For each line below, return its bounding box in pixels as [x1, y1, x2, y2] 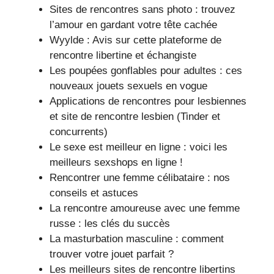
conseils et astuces [50, 187, 138, 199]
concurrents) [50, 126, 108, 138]
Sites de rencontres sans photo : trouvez [50, 4, 235, 15]
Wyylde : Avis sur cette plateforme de [50, 34, 221, 46]
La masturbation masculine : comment [50, 233, 224, 245]
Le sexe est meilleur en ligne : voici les [50, 141, 228, 153]
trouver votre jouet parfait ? [50, 248, 174, 260]
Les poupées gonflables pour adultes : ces [50, 65, 242, 76]
